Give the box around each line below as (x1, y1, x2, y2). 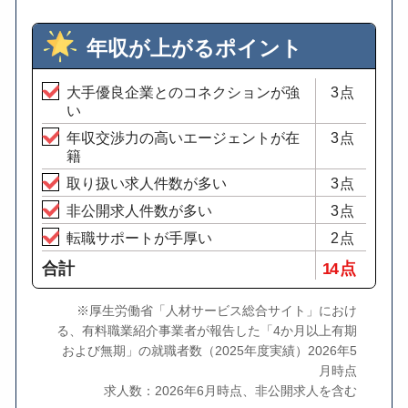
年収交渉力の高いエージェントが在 (66, 128, 300, 146)
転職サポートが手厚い (66, 229, 212, 246)
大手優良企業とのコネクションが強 (66, 83, 300, 100)
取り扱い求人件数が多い (66, 174, 227, 191)
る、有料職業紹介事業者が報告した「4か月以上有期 (56, 323, 357, 338)
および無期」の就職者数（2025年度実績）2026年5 (61, 343, 357, 358)
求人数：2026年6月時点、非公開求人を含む (103, 383, 357, 398)
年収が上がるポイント (87, 36, 303, 60)
